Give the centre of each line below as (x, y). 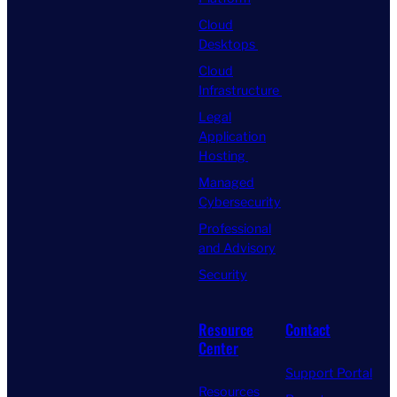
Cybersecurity (240, 202)
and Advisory (237, 248)
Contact (308, 329)
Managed (226, 182)
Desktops (228, 44)
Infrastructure (240, 90)
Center (218, 347)
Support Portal (329, 374)
